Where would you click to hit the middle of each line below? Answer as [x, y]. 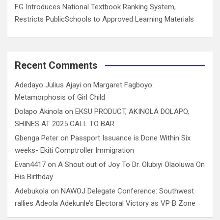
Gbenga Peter [37, 138]
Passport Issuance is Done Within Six [131, 138]
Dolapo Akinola [39, 111]
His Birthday [34, 177]
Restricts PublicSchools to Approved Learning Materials [104, 19]
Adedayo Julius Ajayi [48, 85]
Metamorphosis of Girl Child [60, 97]
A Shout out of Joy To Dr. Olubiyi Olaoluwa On [131, 164]
